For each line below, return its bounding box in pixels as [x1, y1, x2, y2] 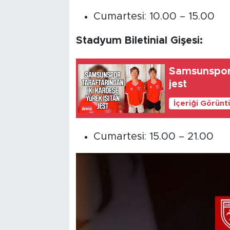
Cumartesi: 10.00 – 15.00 [93, 11, 215, 22]
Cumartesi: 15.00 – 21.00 [93, 131, 214, 142]
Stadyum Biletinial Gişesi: [75, 35, 203, 46]
